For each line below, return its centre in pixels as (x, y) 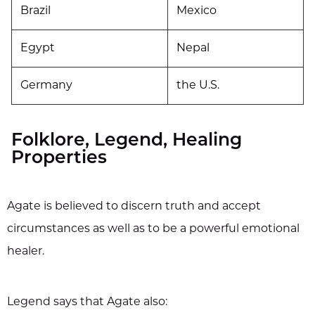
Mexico (197, 11)
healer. (26, 251)
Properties (59, 158)
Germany (46, 85)
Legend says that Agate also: (87, 302)
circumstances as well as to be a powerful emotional (153, 229)
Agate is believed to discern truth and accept (134, 206)
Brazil (36, 11)
